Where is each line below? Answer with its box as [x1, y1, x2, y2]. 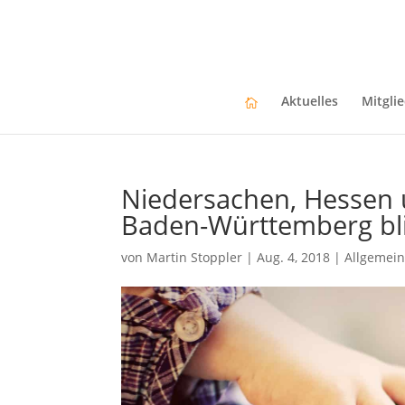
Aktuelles [281, 92, 338, 109]
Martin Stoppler [146, 249, 243, 266]
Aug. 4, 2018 [257, 249, 331, 266]
